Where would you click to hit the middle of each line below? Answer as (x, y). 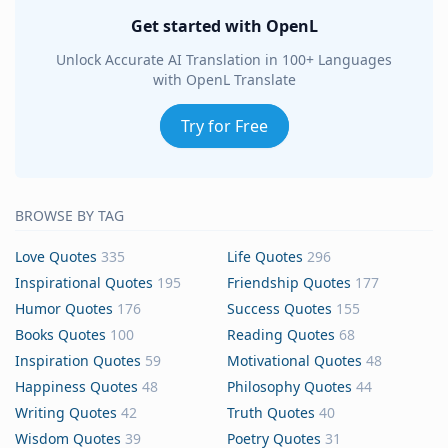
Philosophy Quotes (289, 386)
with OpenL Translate (224, 79)
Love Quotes (56, 256)
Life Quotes (265, 256)
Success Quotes (279, 308)
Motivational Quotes (294, 360)
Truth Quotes (271, 412)
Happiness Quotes (76, 386)
